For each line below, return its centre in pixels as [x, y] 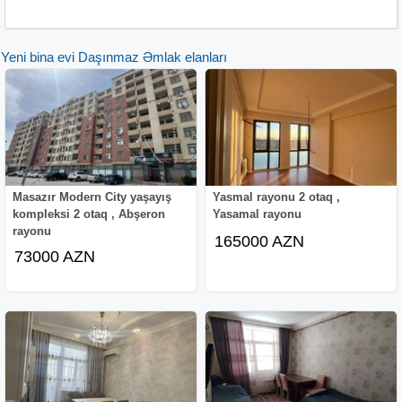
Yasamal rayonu [258, 214]
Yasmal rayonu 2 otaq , [277, 197]
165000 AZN [260, 241]
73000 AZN [55, 256]
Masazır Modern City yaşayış [92, 197]
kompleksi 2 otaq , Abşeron [89, 214]
